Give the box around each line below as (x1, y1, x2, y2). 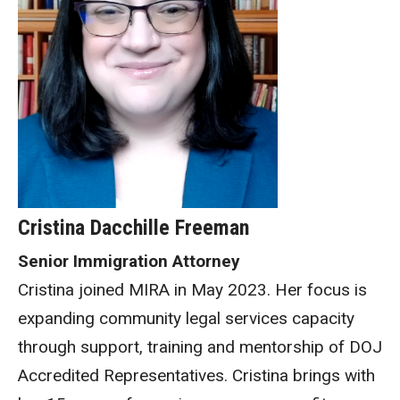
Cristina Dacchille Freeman (18, 215, 249, 240)
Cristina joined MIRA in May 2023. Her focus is (18, 279, 367, 300)
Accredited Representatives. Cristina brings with (18, 365, 375, 386)
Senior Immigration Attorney (18, 251, 240, 271)
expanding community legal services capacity (18, 308, 354, 329)
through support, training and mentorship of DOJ (18, 337, 382, 357)
